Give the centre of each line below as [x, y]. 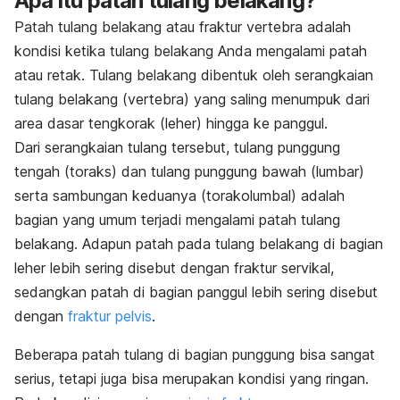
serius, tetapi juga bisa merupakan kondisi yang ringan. [192, 378]
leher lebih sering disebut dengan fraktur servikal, [174, 267]
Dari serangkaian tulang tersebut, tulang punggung [177, 147]
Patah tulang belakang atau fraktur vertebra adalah [183, 26]
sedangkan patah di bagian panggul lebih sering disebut [196, 292]
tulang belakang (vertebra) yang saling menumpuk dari [192, 99]
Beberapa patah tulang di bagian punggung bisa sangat [195, 354]
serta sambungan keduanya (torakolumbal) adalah [179, 195]
